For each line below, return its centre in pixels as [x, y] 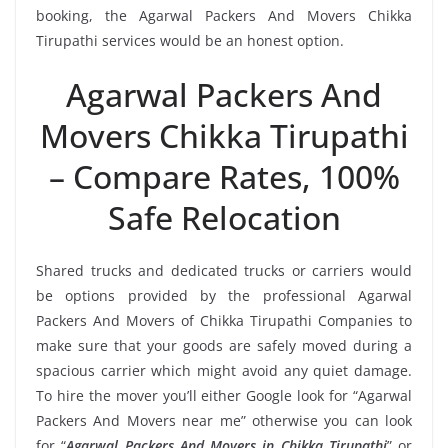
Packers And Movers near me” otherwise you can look [224, 420]
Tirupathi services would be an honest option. [190, 40]
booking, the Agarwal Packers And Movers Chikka [224, 15]
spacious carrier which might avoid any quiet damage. [224, 370]
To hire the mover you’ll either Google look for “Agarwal [224, 395]
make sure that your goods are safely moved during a [224, 345]
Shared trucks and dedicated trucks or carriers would [224, 270]
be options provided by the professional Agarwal [224, 295]
